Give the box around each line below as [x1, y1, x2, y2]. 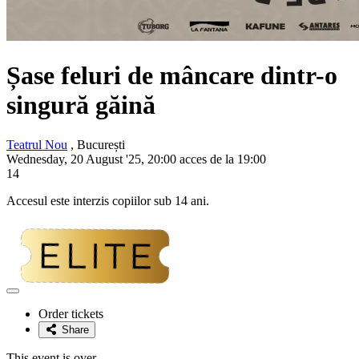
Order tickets [38, 306, 103, 321]
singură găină [6, 91, 155, 120]
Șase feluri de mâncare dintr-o [6, 61, 337, 91]
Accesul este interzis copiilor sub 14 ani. [6, 193, 209, 208]
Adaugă [12, 289, 47, 302]
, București [67, 137, 125, 151]
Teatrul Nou [6, 137, 67, 151]
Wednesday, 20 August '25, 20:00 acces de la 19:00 [6, 151, 266, 166]
